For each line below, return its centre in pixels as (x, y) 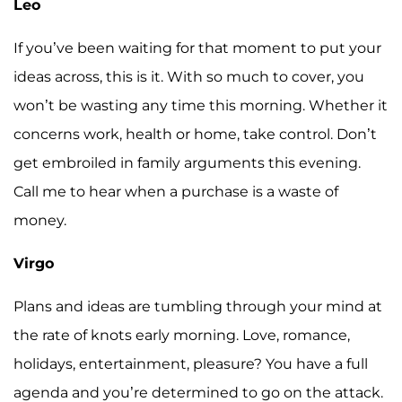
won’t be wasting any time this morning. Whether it (201, 105)
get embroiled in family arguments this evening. (187, 162)
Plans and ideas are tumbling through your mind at (198, 306)
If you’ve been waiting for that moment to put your (197, 48)
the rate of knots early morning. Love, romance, (182, 335)
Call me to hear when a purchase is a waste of (176, 191)
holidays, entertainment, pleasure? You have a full (191, 363)
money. (40, 220)
